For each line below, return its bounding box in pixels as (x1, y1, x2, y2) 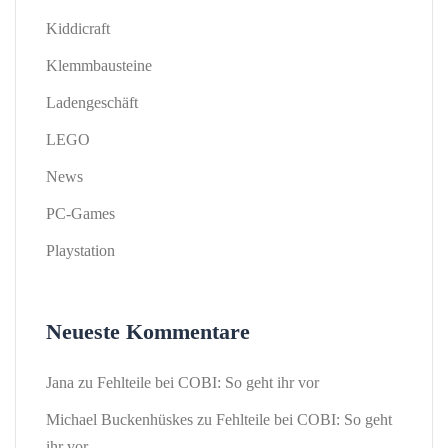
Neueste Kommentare (46, 319, 250, 345)
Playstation (46, 242, 115, 260)
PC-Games (46, 205, 115, 223)
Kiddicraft (46, 20, 110, 38)
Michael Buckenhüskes (46, 411, 193, 429)
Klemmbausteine (46, 57, 152, 75)
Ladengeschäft (46, 94, 138, 112)
